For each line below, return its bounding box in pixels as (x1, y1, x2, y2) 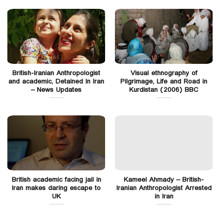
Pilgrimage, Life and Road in (120, 76, 207, 87)
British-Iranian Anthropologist (12, 68, 100, 79)
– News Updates (31, 84, 82, 96)
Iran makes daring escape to (12, 182, 101, 193)
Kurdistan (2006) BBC (129, 84, 198, 96)
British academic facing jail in (11, 174, 101, 185)
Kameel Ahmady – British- (124, 174, 204, 185)
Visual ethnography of (130, 68, 197, 79)
